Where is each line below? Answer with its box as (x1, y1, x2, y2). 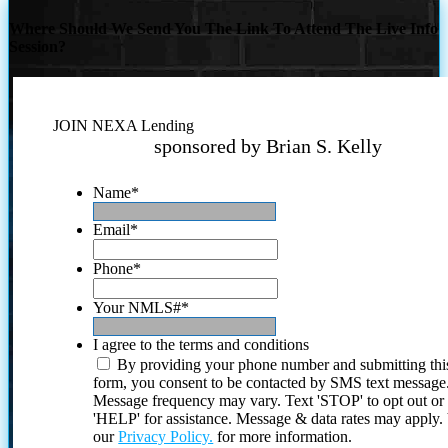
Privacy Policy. (118, 428, 214, 446)
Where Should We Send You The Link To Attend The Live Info (9, 20, 438, 38)
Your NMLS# (93, 299, 182, 317)
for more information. (213, 428, 353, 446)
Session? (9, 38, 66, 56)
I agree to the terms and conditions (93, 336, 310, 354)
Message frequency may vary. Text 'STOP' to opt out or (93, 392, 445, 410)
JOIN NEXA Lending (53, 117, 195, 135)
